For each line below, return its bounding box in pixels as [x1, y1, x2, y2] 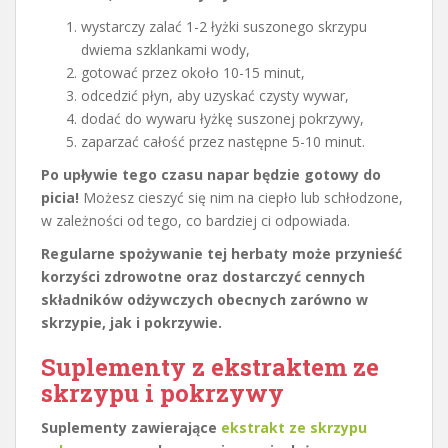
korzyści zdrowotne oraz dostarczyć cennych [41, 266, 365, 286]
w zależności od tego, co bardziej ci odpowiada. [41, 210, 350, 230]
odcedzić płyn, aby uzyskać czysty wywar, [81, 85, 349, 105]
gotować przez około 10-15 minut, [81, 62, 305, 82]
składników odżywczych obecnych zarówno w [41, 289, 368, 309]
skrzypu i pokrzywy [41, 376, 284, 409]
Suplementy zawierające [41, 417, 221, 437]
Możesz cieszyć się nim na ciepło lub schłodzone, [79, 187, 403, 207]
